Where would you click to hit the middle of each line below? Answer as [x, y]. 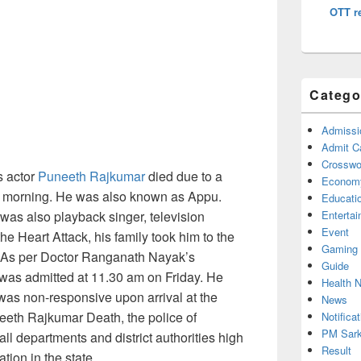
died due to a [184, 176]
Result [336, 350]
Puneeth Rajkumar [91, 176]
